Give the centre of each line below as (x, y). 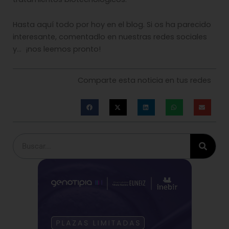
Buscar (26, 139)
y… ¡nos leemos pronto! (57, 49)
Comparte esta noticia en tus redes (144, 80)
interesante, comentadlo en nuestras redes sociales (110, 37)
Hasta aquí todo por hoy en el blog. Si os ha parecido (112, 25)
